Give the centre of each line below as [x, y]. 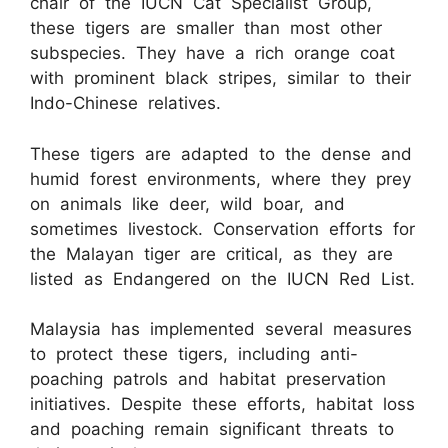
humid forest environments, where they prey [220, 178]
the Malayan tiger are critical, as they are [211, 253]
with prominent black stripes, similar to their [220, 78]
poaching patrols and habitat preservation [208, 379]
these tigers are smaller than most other [206, 28]
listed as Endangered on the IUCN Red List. [222, 278]
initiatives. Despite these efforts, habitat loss [222, 404]
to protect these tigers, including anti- [194, 354]
